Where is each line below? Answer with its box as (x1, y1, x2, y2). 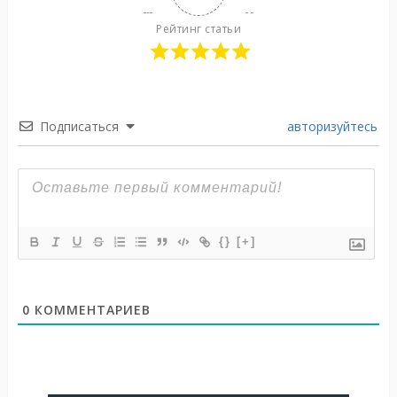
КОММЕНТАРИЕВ (29, 301, 151, 319)
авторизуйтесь (284, 118, 378, 136)
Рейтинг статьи (156, 21, 241, 37)
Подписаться (39, 118, 119, 136)
